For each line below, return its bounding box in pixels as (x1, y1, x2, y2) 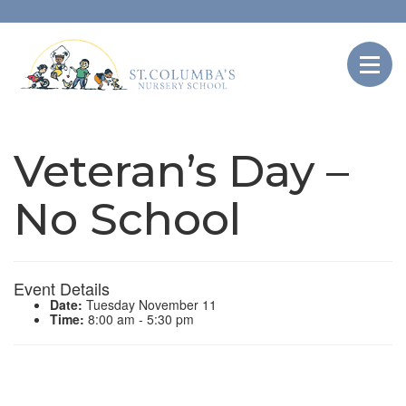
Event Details (14, 276, 110, 301)
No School (14, 192, 241, 246)
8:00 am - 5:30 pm (84, 310, 194, 329)
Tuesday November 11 (82, 295, 217, 314)
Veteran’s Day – (14, 144, 349, 198)
